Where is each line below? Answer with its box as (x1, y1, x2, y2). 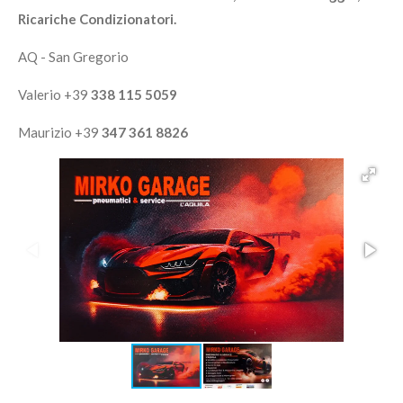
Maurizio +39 (18, 124, 102, 141)
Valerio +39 (18, 86, 91, 103)
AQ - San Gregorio (18, 49, 131, 66)
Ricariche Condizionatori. (18, 11, 176, 28)
